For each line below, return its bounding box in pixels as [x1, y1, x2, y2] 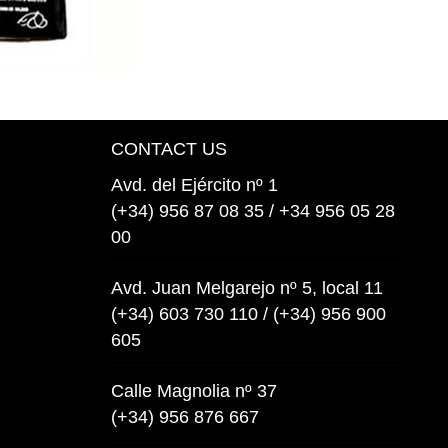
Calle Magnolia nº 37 [111, 380, 277, 401]
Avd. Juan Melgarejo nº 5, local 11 [111, 277, 383, 298]
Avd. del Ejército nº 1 [111, 174, 278, 195]
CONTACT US [111, 138, 227, 159]
